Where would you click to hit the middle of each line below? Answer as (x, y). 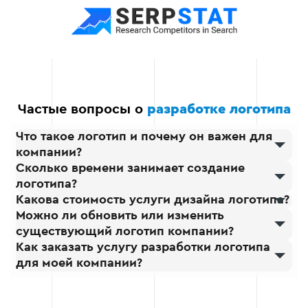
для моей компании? (79, 264)
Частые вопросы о (82, 110)
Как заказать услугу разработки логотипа (143, 248)
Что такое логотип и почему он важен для (144, 137)
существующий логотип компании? (125, 232)
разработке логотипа (219, 110)
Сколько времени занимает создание (130, 169)
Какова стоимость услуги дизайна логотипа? (153, 200)
